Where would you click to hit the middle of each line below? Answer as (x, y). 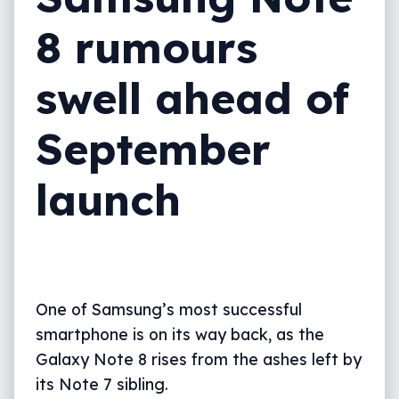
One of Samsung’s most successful (169, 309)
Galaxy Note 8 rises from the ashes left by (199, 359)
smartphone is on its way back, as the (180, 334)
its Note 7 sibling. (102, 384)
